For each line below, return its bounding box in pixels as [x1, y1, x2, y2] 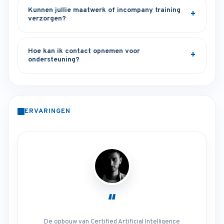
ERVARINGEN [24, 107, 71, 115]
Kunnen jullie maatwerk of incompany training [28, 6, 180, 14]
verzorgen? [28, 14, 66, 23]
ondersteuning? [28, 55, 79, 64]
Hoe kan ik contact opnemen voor [28, 47, 140, 55]
